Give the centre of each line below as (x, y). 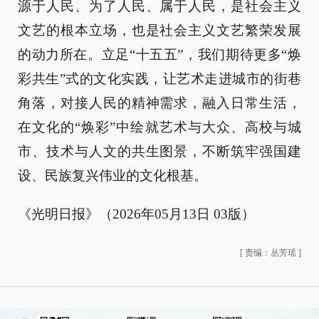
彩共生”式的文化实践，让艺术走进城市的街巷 (159, 79)
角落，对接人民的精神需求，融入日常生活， (159, 103)
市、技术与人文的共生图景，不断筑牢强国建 (159, 151)
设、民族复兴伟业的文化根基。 (113, 176)
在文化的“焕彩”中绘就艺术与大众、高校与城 (159, 127)
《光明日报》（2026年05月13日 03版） (136, 214)
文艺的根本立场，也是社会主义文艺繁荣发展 (159, 30)
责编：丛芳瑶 (271, 253)
